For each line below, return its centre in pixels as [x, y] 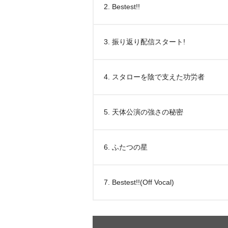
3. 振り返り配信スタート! [145, 42]
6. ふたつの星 [126, 147]
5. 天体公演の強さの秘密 [144, 112]
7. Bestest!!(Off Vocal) [139, 182]
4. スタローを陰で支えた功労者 [154, 77]
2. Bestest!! [122, 7]
